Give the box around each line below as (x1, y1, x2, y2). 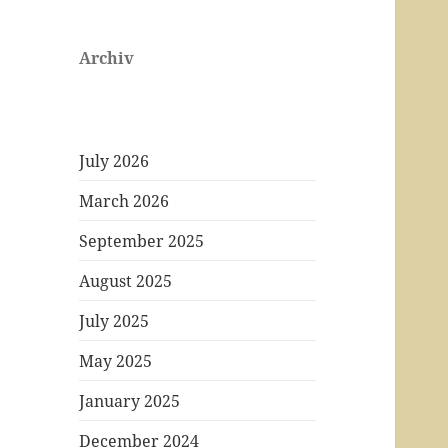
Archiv (79, 46, 135, 69)
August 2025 (79, 269, 173, 292)
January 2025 (79, 389, 181, 412)
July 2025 (79, 309, 150, 332)
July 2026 (79, 149, 150, 172)
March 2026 (79, 189, 170, 212)
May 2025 (79, 349, 153, 372)
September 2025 (79, 229, 205, 252)
